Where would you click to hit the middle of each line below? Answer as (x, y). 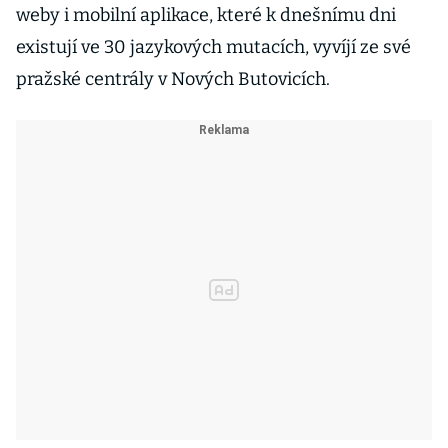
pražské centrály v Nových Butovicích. (173, 79)
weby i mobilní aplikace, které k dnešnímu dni (206, 15)
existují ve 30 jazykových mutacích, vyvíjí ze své (213, 47)
